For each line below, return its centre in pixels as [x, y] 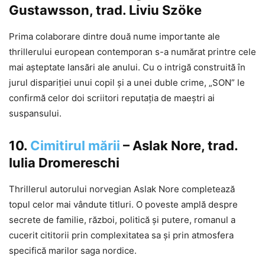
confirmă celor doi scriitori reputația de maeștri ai [112, 98]
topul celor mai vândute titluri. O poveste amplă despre [123, 205]
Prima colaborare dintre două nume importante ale [114, 37]
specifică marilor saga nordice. [73, 251]
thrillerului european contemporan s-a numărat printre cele [132, 52]
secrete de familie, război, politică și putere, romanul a [122, 220]
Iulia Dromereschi [64, 163]
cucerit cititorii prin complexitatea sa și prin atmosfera [121, 235]
